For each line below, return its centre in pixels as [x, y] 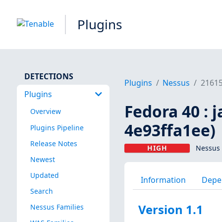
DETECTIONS [49, 76]
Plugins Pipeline [57, 127]
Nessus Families [57, 207]
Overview [45, 111]
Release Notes [54, 143]
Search [41, 191]
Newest [42, 159]
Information [163, 180]
